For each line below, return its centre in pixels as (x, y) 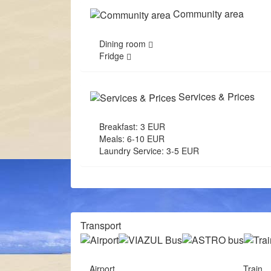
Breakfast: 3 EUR (132, 126)
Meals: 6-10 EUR (132, 138)
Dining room (124, 43)
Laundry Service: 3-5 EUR (149, 150)
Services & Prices (215, 96)
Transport (101, 225)
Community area (207, 14)
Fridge (113, 55)
